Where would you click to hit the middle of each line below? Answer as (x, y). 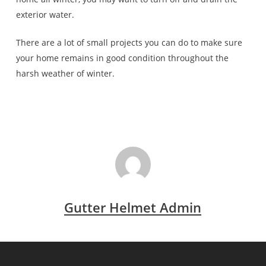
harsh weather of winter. (65, 73)
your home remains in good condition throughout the (122, 58)
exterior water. (45, 15)
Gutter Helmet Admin (133, 207)
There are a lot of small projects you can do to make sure (129, 42)
